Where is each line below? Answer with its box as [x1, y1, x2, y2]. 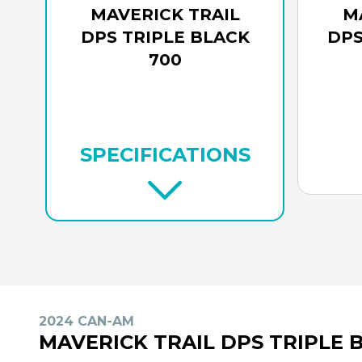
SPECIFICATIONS [79, 142, 250, 166]
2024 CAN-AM [39, 313, 134, 329]
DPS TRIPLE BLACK [80, 27, 250, 47]
